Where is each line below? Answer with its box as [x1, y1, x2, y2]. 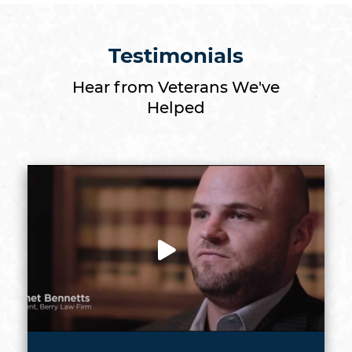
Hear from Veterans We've [72, 78, 280, 97]
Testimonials [108, 43, 244, 69]
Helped [147, 98, 205, 118]
